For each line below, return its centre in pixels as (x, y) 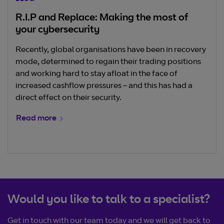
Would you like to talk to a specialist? (109, 200)
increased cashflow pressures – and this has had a (104, 86)
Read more (36, 118)
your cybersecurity (57, 30)
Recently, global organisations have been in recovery (111, 50)
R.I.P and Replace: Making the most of (102, 18)
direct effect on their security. (68, 98)
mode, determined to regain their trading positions (108, 62)
